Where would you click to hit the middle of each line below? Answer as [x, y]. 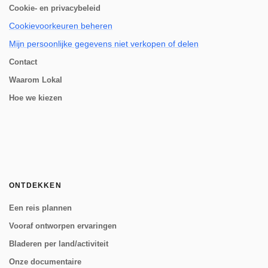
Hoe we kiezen [36, 98]
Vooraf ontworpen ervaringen [63, 226]
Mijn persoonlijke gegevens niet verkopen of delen [104, 44]
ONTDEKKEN [35, 185]
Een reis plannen [40, 208]
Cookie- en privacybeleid [55, 8]
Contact [23, 62]
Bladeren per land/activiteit [59, 244]
